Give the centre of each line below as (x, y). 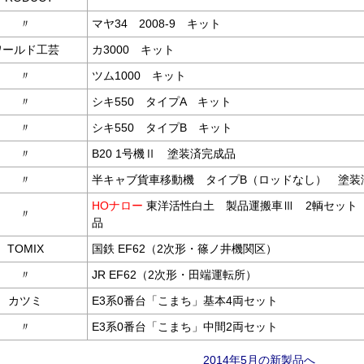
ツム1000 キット (139, 75)
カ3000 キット (133, 49)
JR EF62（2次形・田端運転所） (174, 274)
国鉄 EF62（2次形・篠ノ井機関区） (184, 248)
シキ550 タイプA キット (162, 101)
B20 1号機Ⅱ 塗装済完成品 (164, 153)
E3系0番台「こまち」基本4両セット (185, 300)
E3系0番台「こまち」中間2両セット (185, 326)
